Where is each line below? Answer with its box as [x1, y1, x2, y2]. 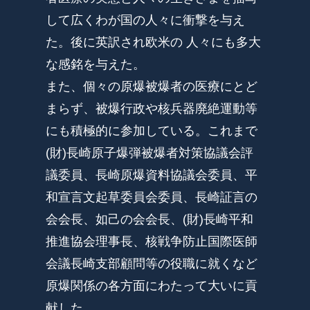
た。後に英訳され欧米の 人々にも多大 [46, 35, 262, 50]
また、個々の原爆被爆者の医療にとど [46, 80, 258, 94]
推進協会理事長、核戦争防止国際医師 [46, 235, 258, 249]
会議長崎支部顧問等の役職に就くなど [46, 257, 258, 271]
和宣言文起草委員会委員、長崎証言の [46, 190, 258, 205]
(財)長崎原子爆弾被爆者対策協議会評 [46, 146, 254, 161]
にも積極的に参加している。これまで [46, 124, 258, 138]
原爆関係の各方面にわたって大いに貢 [46, 279, 258, 293]
